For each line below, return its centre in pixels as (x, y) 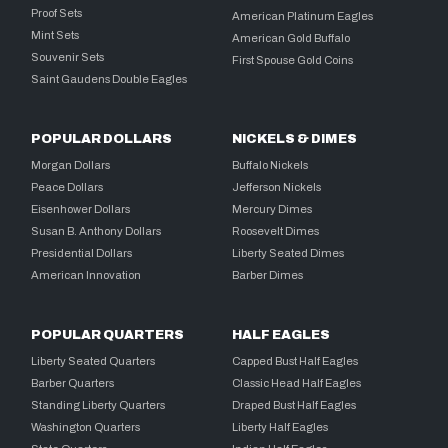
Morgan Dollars (71, 164)
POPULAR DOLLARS (102, 138)
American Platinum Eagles (303, 15)
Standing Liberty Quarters (98, 404)
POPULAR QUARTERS (108, 334)
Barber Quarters (73, 382)
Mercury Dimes (272, 208)
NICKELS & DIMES (295, 138)
